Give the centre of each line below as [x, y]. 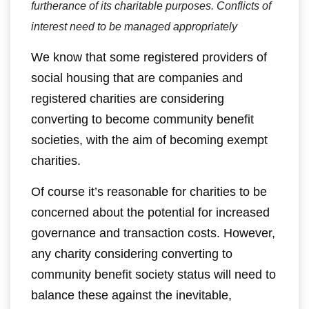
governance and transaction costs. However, [153, 233]
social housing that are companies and [137, 78]
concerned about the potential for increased [150, 212]
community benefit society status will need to [153, 275]
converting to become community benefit [142, 119]
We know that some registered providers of [149, 57]
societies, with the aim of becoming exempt [149, 140]
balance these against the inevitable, [131, 295]
